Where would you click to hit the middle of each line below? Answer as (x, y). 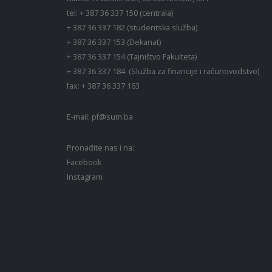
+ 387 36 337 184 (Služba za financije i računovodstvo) (163, 72)
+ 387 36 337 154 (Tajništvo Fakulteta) (132, 57)
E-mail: (79, 117)
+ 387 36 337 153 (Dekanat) (116, 42)
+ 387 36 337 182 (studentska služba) (132, 28)
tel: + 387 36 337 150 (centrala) (120, 13)
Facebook (84, 163)
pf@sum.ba (112, 117)
